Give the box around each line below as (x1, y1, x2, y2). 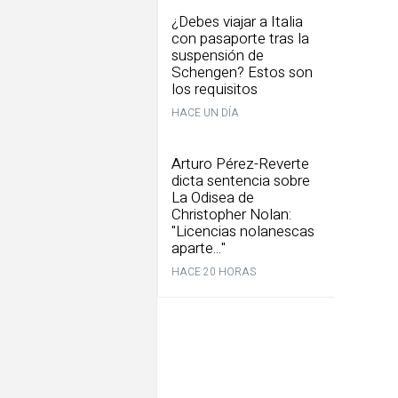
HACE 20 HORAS (171, 264, 256, 280)
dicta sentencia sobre (171, 170, 310, 192)
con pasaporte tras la (171, 28, 309, 50)
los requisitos (171, 78, 258, 100)
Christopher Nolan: (171, 203, 291, 226)
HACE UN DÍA (171, 105, 239, 121)
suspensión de (171, 44, 264, 67)
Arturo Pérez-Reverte (171, 153, 309, 175)
